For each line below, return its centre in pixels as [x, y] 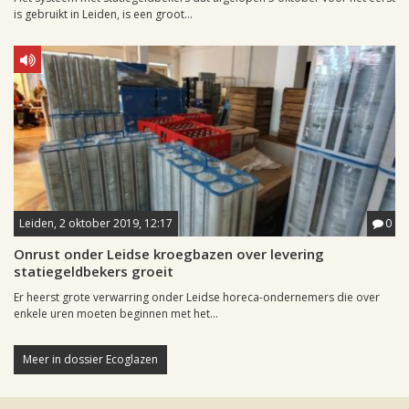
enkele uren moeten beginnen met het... [116, 314]
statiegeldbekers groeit [94, 271]
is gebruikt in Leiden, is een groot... [103, 14]
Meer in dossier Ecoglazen [90, 359]
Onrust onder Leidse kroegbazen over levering [169, 254]
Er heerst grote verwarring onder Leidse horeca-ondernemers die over [197, 297]
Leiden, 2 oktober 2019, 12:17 [96, 223]
